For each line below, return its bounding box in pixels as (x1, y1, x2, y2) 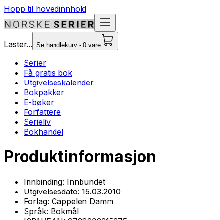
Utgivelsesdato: (24, 186, 82, 196)
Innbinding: (24, 176, 67, 187)
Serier (24, 58, 46, 68)
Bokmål (51, 206, 79, 216)
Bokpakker (24, 87, 64, 97)
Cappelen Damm (52, 196, 113, 206)
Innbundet (67, 176, 105, 187)
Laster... (4, 39, 32, 49)
